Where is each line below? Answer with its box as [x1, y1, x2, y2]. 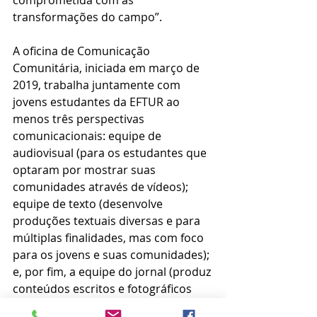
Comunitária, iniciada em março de [13, 60, 202, 76]
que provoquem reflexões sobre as [13, 298, 202, 314]
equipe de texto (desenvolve [13, 196, 166, 212]
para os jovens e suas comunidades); [13, 247, 212, 263]
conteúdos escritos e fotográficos [13, 281, 195, 297]
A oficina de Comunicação [13, 43, 153, 59]
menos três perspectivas [13, 111, 147, 127]
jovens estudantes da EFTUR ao [13, 94, 183, 110]
